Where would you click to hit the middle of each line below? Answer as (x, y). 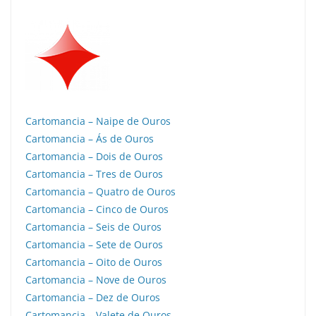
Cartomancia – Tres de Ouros (94, 174)
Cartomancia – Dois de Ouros (94, 156)
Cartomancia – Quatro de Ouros (101, 192)
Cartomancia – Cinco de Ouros (97, 209)
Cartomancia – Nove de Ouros (96, 280)
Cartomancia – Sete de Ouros (94, 244)
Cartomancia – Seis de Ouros (93, 227)
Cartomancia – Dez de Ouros (93, 297)
